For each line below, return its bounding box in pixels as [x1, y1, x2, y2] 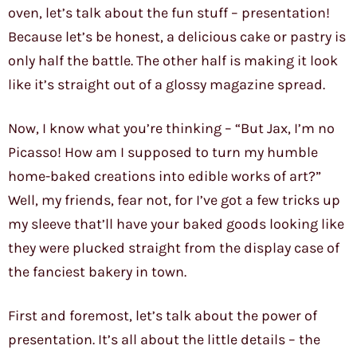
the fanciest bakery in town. [8, 263, 186, 281]
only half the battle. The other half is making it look [8, 52, 338, 70]
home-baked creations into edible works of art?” [8, 167, 321, 186]
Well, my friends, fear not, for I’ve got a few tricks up [8, 191, 340, 210]
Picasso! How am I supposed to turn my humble [8, 143, 318, 162]
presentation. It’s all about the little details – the [8, 331, 320, 349]
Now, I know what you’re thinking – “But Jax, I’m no [8, 120, 335, 138]
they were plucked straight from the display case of [8, 239, 339, 257]
